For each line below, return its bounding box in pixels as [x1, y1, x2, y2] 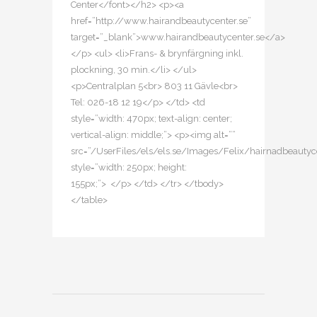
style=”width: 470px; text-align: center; [71, 113, 232, 124]
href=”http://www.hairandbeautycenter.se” [71, 16, 251, 26]
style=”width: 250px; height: [71, 162, 187, 173]
